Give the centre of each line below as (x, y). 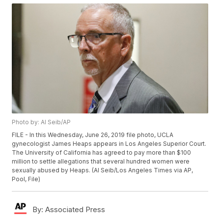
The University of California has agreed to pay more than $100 (102, 153)
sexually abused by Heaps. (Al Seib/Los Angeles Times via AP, (103, 170)
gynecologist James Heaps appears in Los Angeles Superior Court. (109, 144)
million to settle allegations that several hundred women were (101, 162)
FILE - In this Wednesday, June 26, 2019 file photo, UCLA (93, 135)
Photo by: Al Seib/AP (41, 122)
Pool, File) (26, 179)
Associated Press (74, 210)
